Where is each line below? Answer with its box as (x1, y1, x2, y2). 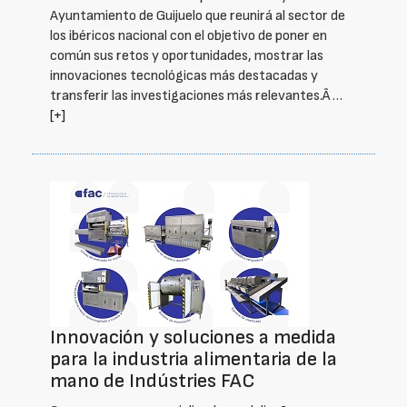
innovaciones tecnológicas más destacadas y (50, 67, 318, 84)
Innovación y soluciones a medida (50, 325, 336, 350)
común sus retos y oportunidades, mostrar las (50, 47, 323, 65)
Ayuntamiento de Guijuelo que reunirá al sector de (50, 7, 345, 25)
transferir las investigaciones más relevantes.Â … (50, 87, 342, 104)
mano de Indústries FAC (50, 369, 255, 393)
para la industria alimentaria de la (50, 347, 337, 372)
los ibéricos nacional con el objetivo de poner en (50, 27, 327, 45)
